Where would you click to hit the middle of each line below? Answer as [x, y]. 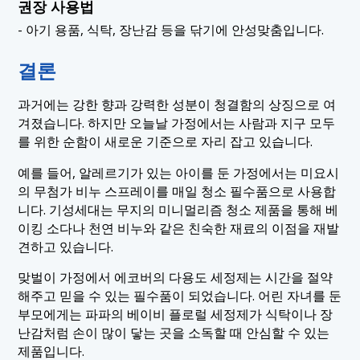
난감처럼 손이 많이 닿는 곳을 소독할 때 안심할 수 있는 [174, 333]
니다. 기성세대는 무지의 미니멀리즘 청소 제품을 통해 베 [178, 209]
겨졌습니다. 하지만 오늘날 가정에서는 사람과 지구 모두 [177, 123]
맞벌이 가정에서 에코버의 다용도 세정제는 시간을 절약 [176, 278]
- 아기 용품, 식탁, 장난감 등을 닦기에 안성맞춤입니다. [171, 30]
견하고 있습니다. [66, 246]
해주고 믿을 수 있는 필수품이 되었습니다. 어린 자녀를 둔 [180, 296]
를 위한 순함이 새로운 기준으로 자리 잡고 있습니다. [166, 141]
